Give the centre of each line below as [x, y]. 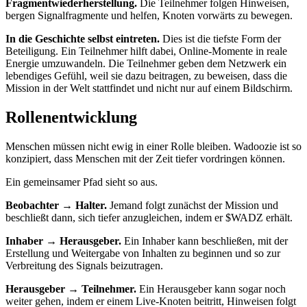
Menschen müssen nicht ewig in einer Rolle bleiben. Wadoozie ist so [153, 146]
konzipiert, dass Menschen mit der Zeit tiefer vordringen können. [145, 158]
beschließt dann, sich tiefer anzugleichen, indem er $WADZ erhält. [149, 217]
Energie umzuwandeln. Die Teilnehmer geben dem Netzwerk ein [146, 63]
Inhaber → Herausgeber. [63, 241]
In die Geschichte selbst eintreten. [83, 38]
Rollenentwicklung [71, 117]
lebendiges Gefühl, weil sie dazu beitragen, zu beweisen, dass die [146, 75]
